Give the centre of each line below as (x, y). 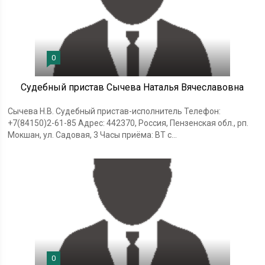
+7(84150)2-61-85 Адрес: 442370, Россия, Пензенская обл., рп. (128, 123)
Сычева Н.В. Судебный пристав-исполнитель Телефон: (114, 111)
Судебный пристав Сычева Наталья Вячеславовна (132, 87)
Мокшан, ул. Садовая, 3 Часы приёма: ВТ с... (93, 135)
